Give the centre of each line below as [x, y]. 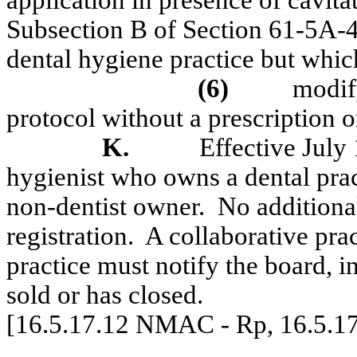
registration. [70, 236]
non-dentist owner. [106, 206]
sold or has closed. [105, 295]
